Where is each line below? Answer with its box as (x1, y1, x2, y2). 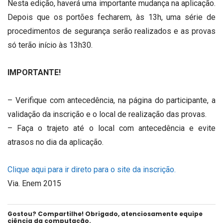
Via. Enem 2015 (7, 178, 61, 188)
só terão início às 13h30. (7, 40, 93, 50)
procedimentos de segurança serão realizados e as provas (7, 26, 216, 36)
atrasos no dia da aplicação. (7, 137, 104, 147)
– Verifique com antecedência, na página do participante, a (7, 95, 216, 105)
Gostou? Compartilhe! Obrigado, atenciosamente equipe (7, 209, 203, 218)
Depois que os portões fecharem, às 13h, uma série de (7, 12, 216, 22)
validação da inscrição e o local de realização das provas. (7, 109, 207, 119)
